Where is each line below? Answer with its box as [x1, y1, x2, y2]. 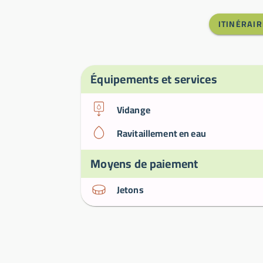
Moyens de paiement [90, 153, 198, 174]
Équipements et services [90, 68, 217, 90]
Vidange [116, 101, 150, 119]
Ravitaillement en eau [116, 124, 206, 142]
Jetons [116, 181, 144, 198]
